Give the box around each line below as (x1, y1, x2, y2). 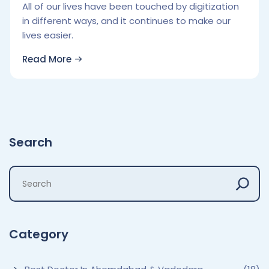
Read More (22, 53, 74, 66)
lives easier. (22, 29, 73, 42)
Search (9, 134, 52, 151)
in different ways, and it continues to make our (22, 14, 231, 28)
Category (9, 226, 68, 243)
